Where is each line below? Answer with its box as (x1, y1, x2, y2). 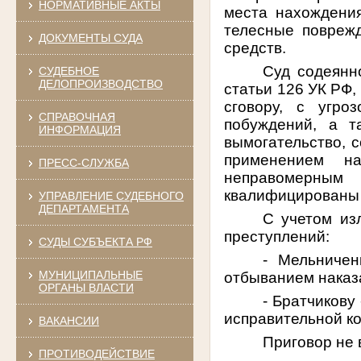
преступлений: (224, 227, 330, 245)
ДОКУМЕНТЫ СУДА (38, 31, 143, 44)
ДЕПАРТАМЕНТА (38, 201, 129, 215)
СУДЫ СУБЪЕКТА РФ (38, 234, 152, 248)
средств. (224, 39, 287, 56)
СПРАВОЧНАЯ (38, 110, 115, 123)
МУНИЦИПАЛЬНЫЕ (38, 268, 143, 281)
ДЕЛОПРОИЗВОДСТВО (38, 77, 163, 90)
